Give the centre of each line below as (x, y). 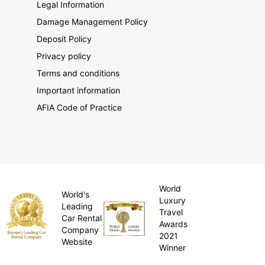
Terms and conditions (78, 73)
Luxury (173, 201)
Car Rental (82, 218)
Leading (77, 206)
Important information (79, 91)
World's (76, 195)
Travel (171, 212)
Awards (174, 224)
